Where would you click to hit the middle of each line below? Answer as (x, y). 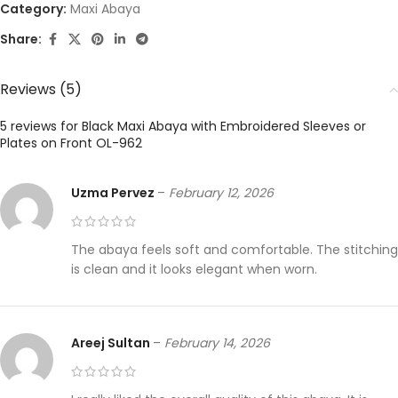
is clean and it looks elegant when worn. (194, 269)
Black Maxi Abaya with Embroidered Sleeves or (224, 126)
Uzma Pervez (114, 192)
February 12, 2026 (221, 192)
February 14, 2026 (217, 342)
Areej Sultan (112, 342)
